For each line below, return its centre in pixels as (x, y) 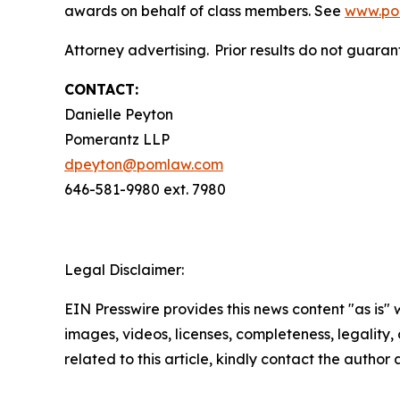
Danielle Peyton (119, 114)
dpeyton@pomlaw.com (144, 164)
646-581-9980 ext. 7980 (145, 189)
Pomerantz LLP (117, 139)
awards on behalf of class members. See (204, 11)
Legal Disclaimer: (124, 270)
